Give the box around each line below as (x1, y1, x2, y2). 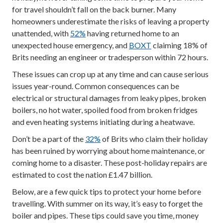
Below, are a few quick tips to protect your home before (12, 187, 201, 196)
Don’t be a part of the (12, 134, 85, 143)
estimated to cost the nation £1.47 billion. (12, 170, 152, 179)
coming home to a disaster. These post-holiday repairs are (12, 158, 207, 167)
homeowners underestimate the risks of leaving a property (12, 16, 209, 26)
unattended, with (12, 28, 70, 38)
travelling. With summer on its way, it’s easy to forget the (12, 199, 203, 208)
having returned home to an (86, 28, 179, 38)
